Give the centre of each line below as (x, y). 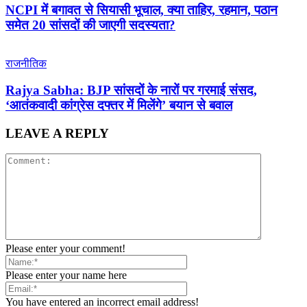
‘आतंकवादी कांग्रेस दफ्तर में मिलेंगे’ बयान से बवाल (119, 105)
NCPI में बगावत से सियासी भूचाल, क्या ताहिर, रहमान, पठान (142, 10)
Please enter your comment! (65, 249)
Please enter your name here (66, 275)
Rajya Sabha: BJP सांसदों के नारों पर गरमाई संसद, (131, 90)
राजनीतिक (26, 64)
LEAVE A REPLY (57, 133)
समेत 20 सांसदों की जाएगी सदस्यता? (90, 25)
